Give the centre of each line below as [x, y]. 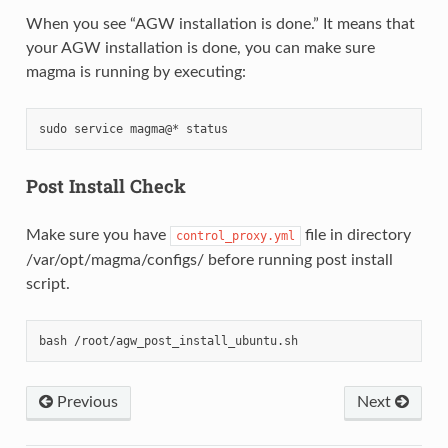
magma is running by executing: [135, 72]
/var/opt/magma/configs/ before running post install [209, 259]
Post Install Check [105, 186]
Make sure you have [97, 234]
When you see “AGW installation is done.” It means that [220, 24]
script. [47, 283]
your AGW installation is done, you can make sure [200, 48]
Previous [85, 401]
